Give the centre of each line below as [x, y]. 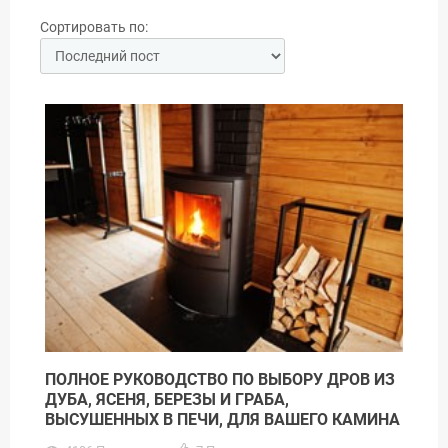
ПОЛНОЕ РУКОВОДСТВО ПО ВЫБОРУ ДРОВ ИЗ [220, 379]
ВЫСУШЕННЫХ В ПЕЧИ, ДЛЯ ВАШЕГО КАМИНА [222, 419]
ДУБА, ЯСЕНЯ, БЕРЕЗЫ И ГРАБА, [167, 399]
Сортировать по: [94, 27]
